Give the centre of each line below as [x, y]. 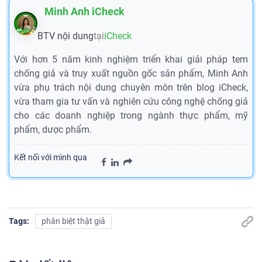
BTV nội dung [65, 36]
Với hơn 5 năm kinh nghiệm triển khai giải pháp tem [131, 60]
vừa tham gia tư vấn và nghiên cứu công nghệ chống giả [131, 102]
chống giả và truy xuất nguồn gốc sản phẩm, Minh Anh [131, 74]
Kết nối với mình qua [51, 158]
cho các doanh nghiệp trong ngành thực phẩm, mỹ [131, 116]
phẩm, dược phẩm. [53, 130]
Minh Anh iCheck [85, 12]
